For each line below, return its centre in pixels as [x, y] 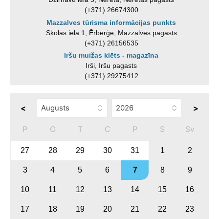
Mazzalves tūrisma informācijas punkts [111, 22]
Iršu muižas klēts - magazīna [111, 55]
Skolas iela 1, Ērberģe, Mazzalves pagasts [111, 33]
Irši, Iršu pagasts [111, 65]
